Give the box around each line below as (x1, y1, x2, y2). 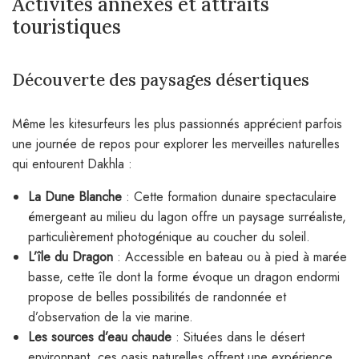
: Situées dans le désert (171, 328, 305, 347)
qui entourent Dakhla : (12, 155, 132, 174)
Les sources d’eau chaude (28, 328, 171, 347)
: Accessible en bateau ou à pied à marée (113, 248, 347, 267)
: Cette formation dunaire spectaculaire (122, 188, 337, 207)
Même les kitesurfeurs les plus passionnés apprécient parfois (12, 115, 342, 134)
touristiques (12, 14, 121, 40)
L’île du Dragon (28, 248, 113, 267)
